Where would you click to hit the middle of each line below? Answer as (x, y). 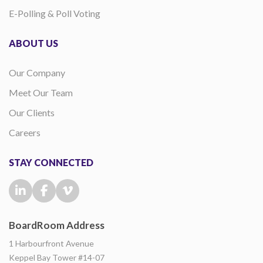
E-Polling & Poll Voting (55, 14)
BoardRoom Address (57, 225)
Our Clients (32, 113)
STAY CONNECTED (51, 163)
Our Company (37, 73)
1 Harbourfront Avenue (51, 244)
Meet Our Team (41, 93)
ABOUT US (33, 43)
